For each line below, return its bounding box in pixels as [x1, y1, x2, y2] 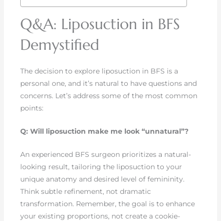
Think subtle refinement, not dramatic [20, 187, 151, 196]
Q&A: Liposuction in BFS [20, 14, 181, 33]
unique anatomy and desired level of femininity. [20, 175, 185, 184]
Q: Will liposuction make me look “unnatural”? [20, 127, 189, 136]
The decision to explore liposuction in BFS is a [20, 66, 179, 75]
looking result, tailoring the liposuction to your [20, 162, 183, 172]
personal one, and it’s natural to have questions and [20, 78, 197, 88]
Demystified [20, 35, 100, 54]
